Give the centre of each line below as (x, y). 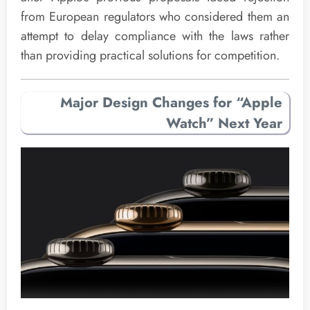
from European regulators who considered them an (155, 17)
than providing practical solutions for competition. (150, 56)
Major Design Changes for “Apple (171, 102)
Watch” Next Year (224, 123)
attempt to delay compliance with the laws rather (155, 36)
